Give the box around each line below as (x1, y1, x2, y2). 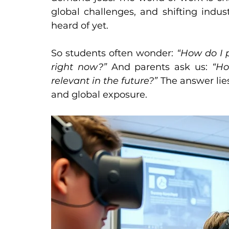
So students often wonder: (51, 48, 177, 59)
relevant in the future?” (51, 75, 161, 86)
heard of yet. (51, 20, 108, 31)
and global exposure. (51, 89, 147, 100)
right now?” (51, 61, 111, 73)
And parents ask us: (111, 61, 212, 73)
